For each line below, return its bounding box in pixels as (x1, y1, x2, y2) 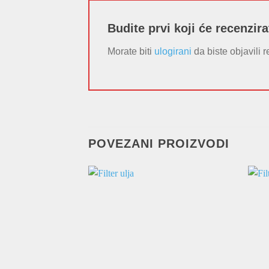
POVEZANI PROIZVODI (88, 137, 229, 151)
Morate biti (107, 46, 154, 57)
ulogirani (154, 46, 192, 57)
